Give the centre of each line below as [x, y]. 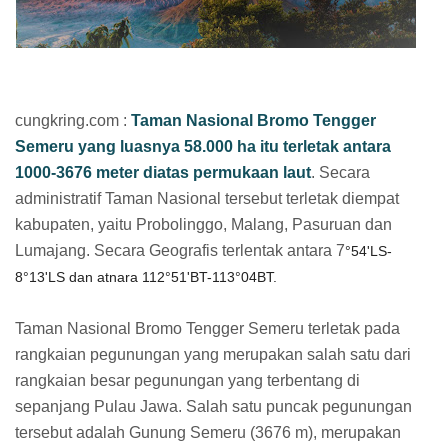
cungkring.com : [73, 120]
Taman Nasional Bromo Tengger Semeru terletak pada [207, 328]
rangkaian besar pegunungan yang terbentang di [187, 380]
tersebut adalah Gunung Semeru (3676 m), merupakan [208, 432]
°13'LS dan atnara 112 [94, 276]
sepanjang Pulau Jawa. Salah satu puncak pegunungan [213, 406]
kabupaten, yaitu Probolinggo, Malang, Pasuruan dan [203, 224]
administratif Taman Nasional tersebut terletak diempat [207, 198]
